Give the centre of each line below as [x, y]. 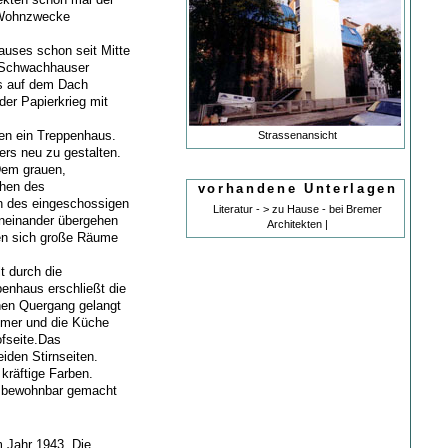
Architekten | [298, 223]
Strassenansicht [298, 134]
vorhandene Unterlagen [297, 188]
